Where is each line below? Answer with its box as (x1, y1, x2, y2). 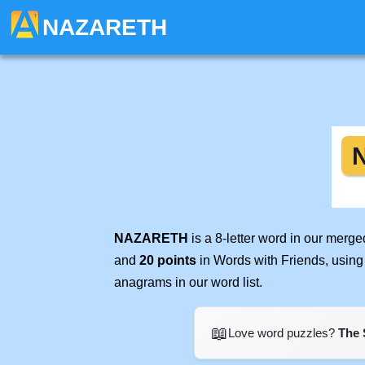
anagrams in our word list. (114, 275, 262, 289)
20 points (139, 253, 196, 267)
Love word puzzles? (227, 326, 338, 340)
